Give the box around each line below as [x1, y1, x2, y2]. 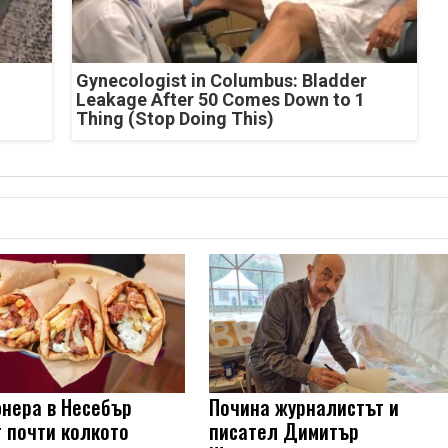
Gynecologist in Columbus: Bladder [75, 69, 367, 91]
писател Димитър [209, 415, 360, 446]
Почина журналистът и [209, 391, 400, 422]
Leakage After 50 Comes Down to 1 [75, 88, 365, 110]
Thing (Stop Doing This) [75, 107, 274, 129]
